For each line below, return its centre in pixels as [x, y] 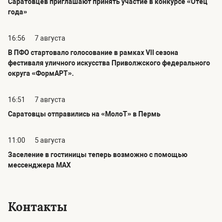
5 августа [50, 140]
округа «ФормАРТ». [41, 74]
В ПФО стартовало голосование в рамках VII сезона [93, 53]
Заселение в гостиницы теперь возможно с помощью [98, 155]
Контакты [38, 207]
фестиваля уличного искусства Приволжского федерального [109, 63]
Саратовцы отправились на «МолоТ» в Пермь [84, 114]
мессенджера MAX [39, 165]
